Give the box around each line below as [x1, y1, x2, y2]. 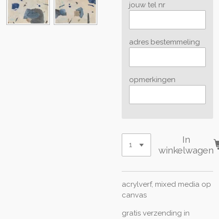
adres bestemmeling [129, 38, 200, 47]
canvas [122, 190, 147, 199]
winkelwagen [158, 145, 214, 156]
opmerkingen [129, 75, 175, 84]
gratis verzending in [122, 208, 190, 218]
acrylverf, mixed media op [122, 179, 211, 189]
